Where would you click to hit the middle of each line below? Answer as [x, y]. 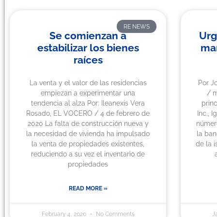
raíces [88, 60]
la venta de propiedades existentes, [88, 144]
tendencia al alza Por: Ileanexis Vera [88, 103]
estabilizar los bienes [88, 48]
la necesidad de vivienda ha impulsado [88, 134]
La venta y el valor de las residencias [88, 83]
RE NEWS [136, 26]
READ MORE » [88, 189]
